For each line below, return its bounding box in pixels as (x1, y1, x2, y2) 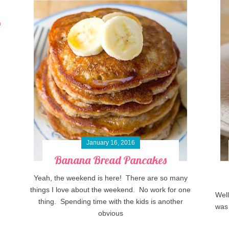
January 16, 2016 (86, 139, 135, 147)
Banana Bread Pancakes (54, 153, 167, 168)
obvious (98, 209, 123, 218)
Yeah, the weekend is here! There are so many (33, 174, 188, 182)
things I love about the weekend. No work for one (30, 186, 191, 194)
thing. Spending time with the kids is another (38, 197, 183, 206)
